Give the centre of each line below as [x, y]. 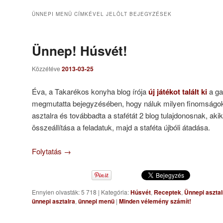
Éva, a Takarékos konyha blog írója [90, 91]
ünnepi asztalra [54, 201]
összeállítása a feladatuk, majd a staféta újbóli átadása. [121, 127]
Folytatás [48, 151]
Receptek [167, 192]
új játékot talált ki [178, 91]
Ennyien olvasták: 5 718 [65, 192]
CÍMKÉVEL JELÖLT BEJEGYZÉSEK [122, 14]
